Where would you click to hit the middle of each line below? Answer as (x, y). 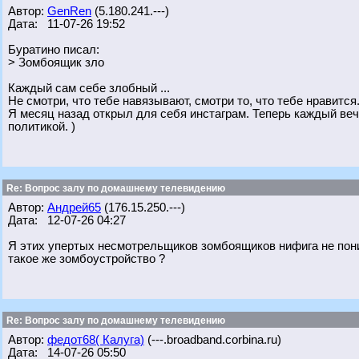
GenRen (69, 11)
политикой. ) (42, 127)
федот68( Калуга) (96, 340)
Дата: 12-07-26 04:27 (67, 220)
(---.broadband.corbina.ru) (213, 340)
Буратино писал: (54, 50)
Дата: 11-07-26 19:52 (67, 24)
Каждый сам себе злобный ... (89, 88)
